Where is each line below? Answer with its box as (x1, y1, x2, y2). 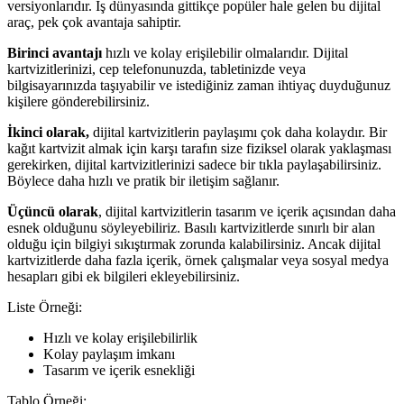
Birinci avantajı (7, 45, 102, 61)
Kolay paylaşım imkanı (43, 346, 175, 363)
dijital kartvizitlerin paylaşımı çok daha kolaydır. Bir (89, 124, 387, 141)
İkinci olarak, (7, 124, 89, 141)
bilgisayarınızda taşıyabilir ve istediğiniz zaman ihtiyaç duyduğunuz (7, 78, 390, 94)
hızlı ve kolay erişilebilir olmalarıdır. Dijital (102, 45, 348, 61)
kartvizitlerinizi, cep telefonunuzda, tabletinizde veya (7, 61, 306, 78)
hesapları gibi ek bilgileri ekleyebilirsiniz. (7, 269, 240, 285)
